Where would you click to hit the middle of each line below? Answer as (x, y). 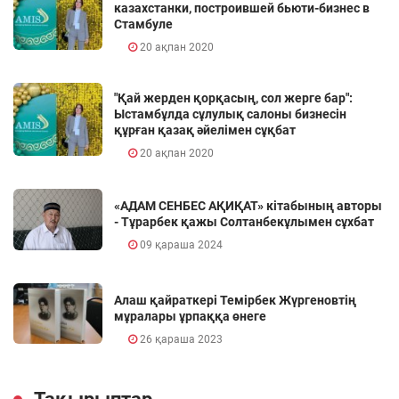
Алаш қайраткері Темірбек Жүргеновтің (235, 301)
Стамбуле (143, 24)
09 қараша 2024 (180, 245)
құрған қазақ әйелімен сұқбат (205, 130)
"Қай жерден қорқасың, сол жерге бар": (233, 98)
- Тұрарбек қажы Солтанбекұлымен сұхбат (244, 222)
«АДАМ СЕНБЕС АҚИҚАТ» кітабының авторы (248, 206)
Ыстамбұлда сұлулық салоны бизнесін (230, 114)
